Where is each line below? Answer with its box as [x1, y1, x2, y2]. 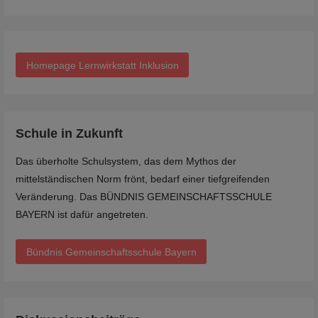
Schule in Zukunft [16, 126, 124, 141]
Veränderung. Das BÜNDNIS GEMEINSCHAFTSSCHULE [16, 191, 273, 203]
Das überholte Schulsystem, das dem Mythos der [16, 155, 237, 168]
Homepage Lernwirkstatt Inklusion [26, 59, 179, 71]
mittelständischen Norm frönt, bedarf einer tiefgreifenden [16, 173, 270, 185]
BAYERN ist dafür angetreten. [16, 209, 149, 221]
